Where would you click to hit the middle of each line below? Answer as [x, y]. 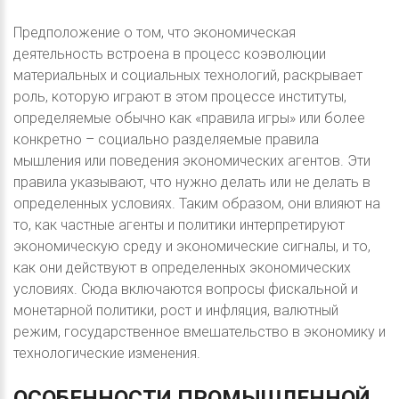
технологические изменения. [107, 354]
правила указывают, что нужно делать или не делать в [192, 183]
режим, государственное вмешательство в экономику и [199, 332]
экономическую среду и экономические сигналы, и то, [192, 247]
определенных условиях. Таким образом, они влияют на [197, 204]
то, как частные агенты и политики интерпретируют [179, 225]
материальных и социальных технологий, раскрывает [188, 76]
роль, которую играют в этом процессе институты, [180, 97]
